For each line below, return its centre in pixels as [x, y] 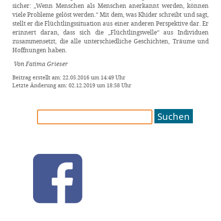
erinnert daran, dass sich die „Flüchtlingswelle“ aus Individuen [110, 32]
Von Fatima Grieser [41, 64]
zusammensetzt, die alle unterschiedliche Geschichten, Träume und [110, 41]
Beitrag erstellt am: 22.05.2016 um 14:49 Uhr [69, 77]
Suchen [53, 115]
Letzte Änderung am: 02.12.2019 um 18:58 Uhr [72, 85]
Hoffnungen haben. [40, 50]
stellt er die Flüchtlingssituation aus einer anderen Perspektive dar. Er [110, 23]
